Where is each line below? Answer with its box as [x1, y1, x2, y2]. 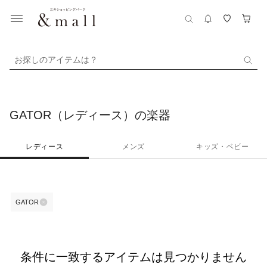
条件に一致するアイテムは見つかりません [20, 250, 247, 263]
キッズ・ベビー [196, 142, 249, 151]
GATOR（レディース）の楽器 [10, 108, 170, 122]
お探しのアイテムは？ [14, 54, 98, 64]
